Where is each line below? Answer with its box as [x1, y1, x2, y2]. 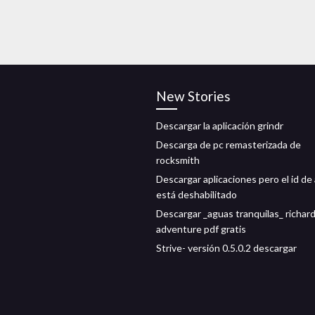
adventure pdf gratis [156, 223, 246, 235]
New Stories [156, 88, 231, 104]
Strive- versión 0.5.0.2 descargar [156, 242, 297, 254]
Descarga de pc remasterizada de [156, 139, 301, 150]
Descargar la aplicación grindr [156, 120, 283, 131]
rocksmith [156, 154, 200, 166]
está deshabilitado [156, 188, 237, 200]
